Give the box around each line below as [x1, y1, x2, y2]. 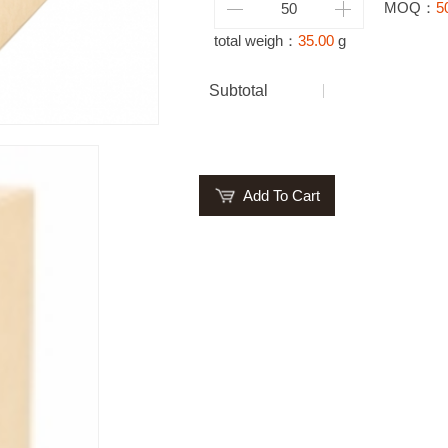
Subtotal [208, 82, 268, 99]
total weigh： [213, 32, 298, 49]
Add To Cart [243, 187, 321, 204]
